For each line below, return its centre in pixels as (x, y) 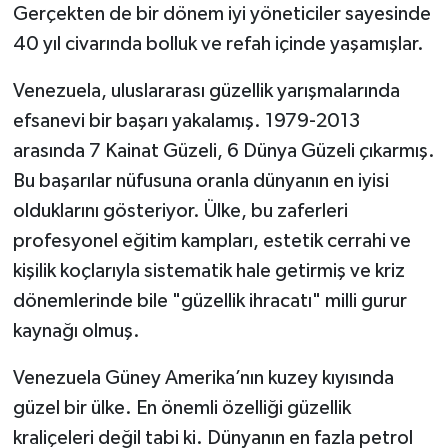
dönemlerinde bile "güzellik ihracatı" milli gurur (209, 300)
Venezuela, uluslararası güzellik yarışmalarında (206, 90)
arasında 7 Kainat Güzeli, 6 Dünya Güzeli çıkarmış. (223, 150)
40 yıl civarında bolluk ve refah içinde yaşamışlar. (218, 43)
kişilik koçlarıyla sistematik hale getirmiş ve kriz (208, 270)
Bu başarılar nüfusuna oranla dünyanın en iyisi (200, 180)
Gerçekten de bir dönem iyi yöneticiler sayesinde (221, 13)
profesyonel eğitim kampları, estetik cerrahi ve (211, 240)
